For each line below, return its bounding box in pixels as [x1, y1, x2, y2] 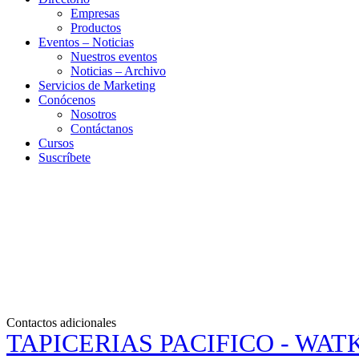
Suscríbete [38, 151, 91, 164]
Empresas [71, 6, 119, 20]
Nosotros [71, 107, 116, 121]
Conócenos [38, 93, 95, 107]
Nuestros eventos [71, 50, 157, 63]
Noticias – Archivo [71, 64, 166, 78]
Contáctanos [71, 122, 133, 135]
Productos [71, 21, 121, 34]
